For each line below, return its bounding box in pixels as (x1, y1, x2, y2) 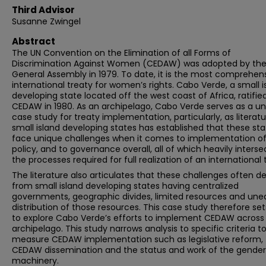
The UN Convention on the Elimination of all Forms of (12, 47, 231, 59)
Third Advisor (12, 4, 75, 16)
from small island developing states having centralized (12, 180, 239, 192)
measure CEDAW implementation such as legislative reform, (12, 233, 263, 245)
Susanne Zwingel (12, 15, 81, 27)
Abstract (12, 35, 55, 47)
